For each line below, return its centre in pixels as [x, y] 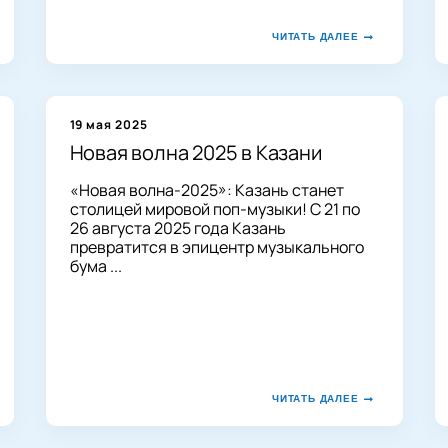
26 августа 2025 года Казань [177, 227]
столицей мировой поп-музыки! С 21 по [214, 208]
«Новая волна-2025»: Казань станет [206, 189]
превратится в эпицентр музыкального [216, 246]
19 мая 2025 [109, 124]
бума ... [95, 265]
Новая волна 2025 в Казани [195, 152]
